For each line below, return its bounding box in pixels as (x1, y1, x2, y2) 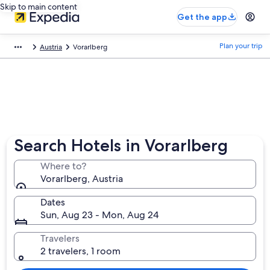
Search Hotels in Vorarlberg (14, 135, 228, 155)
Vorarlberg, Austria (40, 172, 124, 185)
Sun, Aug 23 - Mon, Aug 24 (40, 209, 159, 221)
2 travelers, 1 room (40, 245, 121, 257)
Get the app (177, 11, 227, 22)
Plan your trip (219, 41, 263, 51)
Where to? (40, 160, 87, 172)
